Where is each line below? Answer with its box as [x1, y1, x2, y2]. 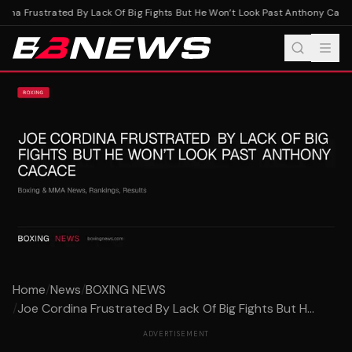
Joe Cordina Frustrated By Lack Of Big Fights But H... [17, 300, 314, 317]
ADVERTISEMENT [142, 329, 210, 339]
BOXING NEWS [86, 281, 166, 299]
